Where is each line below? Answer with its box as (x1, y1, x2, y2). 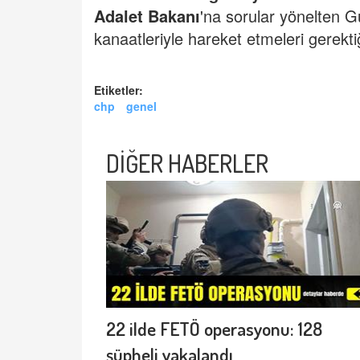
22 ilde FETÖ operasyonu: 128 (106, 317, 322, 341)
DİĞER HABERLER (106, 148, 268, 179)
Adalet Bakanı (94, 4, 200, 28)
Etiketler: (94, 82, 143, 99)
